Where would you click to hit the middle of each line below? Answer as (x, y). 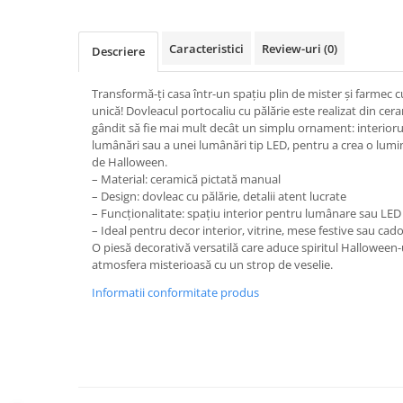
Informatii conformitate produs (175, 292)
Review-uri (293, 49)
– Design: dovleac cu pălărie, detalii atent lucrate (219, 196)
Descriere (118, 51)
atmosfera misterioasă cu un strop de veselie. (212, 264)
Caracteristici (206, 49)
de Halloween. (130, 162)
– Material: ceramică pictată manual (186, 179)
